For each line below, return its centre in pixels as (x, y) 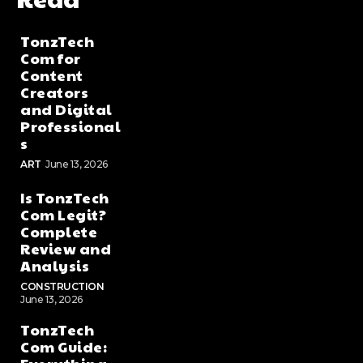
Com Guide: (64, 347)
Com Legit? (63, 215)
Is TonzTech (65, 198)
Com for (51, 58)
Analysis (55, 266)
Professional (70, 126)
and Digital (66, 109)
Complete (59, 232)
